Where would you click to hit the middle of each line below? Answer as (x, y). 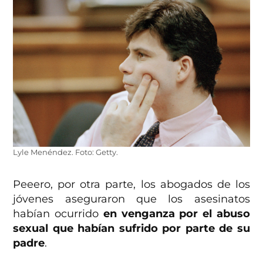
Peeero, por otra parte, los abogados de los (131, 184)
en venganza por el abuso (176, 213)
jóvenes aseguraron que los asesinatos (131, 199)
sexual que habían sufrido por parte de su (131, 228)
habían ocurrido (58, 213)
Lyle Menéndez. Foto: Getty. (66, 152)
